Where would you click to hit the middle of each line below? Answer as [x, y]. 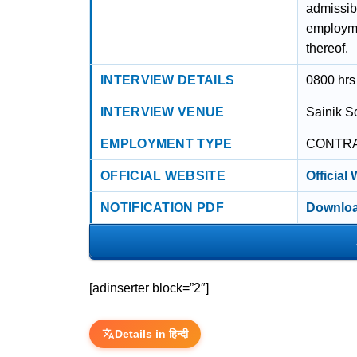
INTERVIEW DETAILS [168, 80]
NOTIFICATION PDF [162, 208]
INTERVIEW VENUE [163, 112]
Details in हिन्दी [151, 334]
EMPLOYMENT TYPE [167, 144]
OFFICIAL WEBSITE [163, 176]
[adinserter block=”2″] [149, 288]
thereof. [328, 48]
